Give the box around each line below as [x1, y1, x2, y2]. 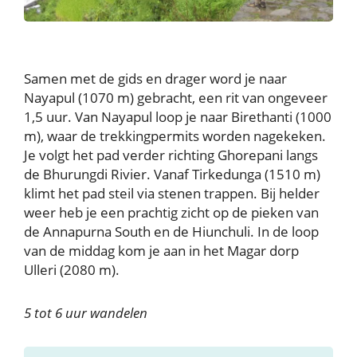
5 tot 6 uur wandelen [24, 304, 147, 323]
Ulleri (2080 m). [24, 261, 120, 280]
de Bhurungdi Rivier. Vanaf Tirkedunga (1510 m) [24, 165, 320, 184]
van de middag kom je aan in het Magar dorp [24, 241, 299, 261]
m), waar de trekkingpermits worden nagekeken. [24, 127, 326, 146]
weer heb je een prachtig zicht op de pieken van [24, 203, 319, 222]
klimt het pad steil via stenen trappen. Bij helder [24, 184, 320, 203]
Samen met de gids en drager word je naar [24, 69, 287, 88]
